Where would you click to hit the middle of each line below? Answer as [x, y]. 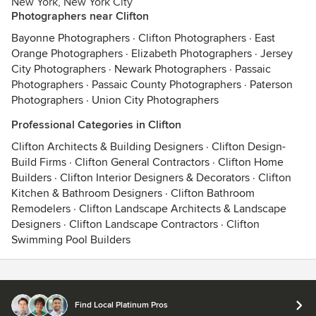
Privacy [119, 288]
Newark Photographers [170, 69]
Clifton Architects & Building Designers [107, 147]
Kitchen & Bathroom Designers [87, 193]
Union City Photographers [155, 100]
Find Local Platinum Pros [121, 305]
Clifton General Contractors [142, 162]
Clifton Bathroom [213, 193]
